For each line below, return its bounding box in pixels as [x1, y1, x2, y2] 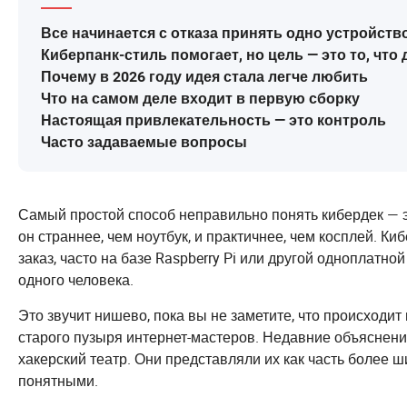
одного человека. [18, 270, 134, 291]
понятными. [18, 371, 98, 392]
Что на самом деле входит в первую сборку [41, 90, 360, 108]
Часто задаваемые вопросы [41, 134, 247, 152]
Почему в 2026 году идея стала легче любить [41, 68, 368, 86]
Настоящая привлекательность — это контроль [41, 112, 386, 130]
